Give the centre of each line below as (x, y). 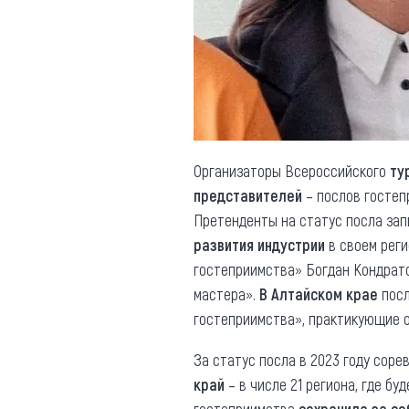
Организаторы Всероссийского (292, 171)
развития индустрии (259, 245)
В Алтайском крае (319, 294)
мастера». (226, 294)
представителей (248, 195)
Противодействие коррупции (170, 37)
